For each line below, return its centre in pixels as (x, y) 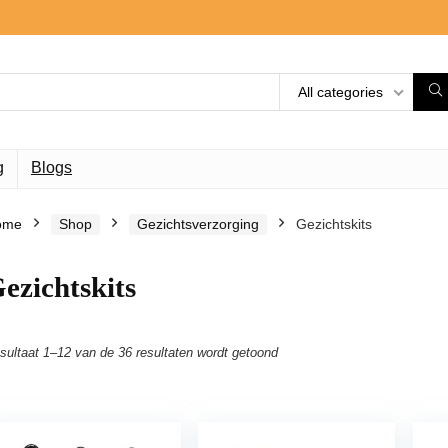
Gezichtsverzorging (198, 224)
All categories (340, 92)
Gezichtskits (334, 224)
